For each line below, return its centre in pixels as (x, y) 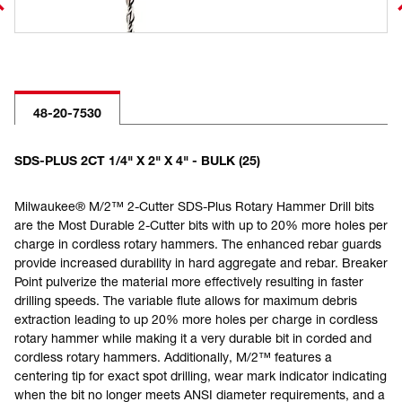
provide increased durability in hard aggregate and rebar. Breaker (201, 262)
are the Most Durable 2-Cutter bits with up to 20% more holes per (201, 225)
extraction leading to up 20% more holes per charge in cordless (196, 319)
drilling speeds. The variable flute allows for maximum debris (186, 300)
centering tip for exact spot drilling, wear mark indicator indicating (201, 376)
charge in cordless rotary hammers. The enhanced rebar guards (198, 244)
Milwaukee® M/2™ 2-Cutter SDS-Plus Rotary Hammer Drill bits (194, 206)
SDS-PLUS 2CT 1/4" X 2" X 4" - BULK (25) (137, 160)
